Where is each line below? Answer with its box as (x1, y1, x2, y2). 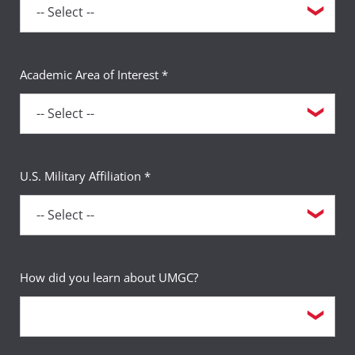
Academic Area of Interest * (20, 66, 168, 82)
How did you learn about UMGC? (20, 269, 198, 285)
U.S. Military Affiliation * (20, 167, 151, 184)
